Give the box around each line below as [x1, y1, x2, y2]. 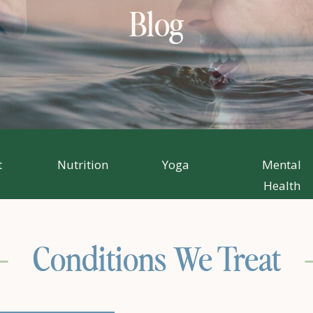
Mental [262, 156, 301, 173]
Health [263, 177, 300, 194]
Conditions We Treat [32, 245, 281, 278]
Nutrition [57, 156, 108, 173]
